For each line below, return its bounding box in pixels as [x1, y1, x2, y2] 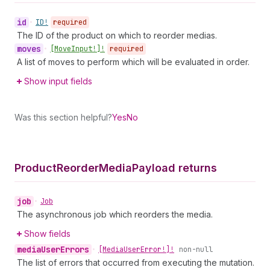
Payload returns [132, 162, 217, 174]
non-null [179, 245, 213, 254]
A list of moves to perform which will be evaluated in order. [17, 57, 250, 67]
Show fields [24, 228, 71, 239]
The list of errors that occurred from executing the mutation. [17, 257, 254, 268]
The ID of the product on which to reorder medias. [17, 30, 217, 40]
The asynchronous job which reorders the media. [17, 209, 213, 219]
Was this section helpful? [14, 112, 112, 122]
